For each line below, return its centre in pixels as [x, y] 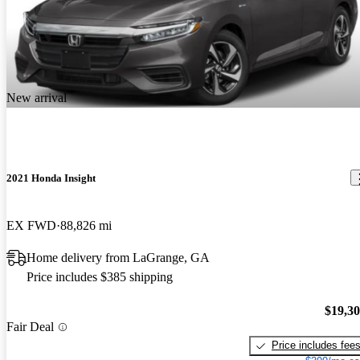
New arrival [37, 97]
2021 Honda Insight [51, 178]
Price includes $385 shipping [100, 276]
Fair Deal [30, 327]
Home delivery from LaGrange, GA [118, 257]
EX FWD [31, 225]
